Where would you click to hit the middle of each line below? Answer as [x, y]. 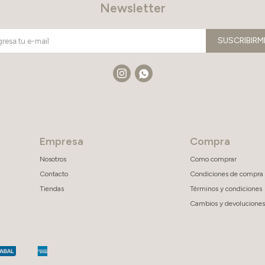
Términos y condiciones [226, 189]
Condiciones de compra [226, 174]
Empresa [61, 141]
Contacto [54, 174]
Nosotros [53, 159]
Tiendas [51, 189]
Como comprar [213, 159]
